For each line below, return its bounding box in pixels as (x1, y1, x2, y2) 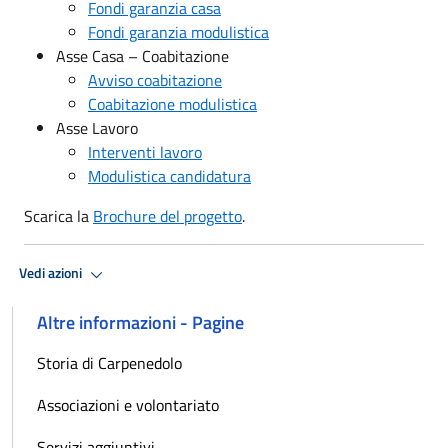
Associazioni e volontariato (37, 392, 219, 417)
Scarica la (24, 203, 93, 228)
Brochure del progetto (93, 203, 242, 228)
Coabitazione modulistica (88, 91, 257, 116)
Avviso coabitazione (88, 67, 222, 92)
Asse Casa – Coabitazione (56, 43, 229, 68)
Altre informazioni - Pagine (37, 308, 244, 336)
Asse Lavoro (56, 115, 138, 140)
